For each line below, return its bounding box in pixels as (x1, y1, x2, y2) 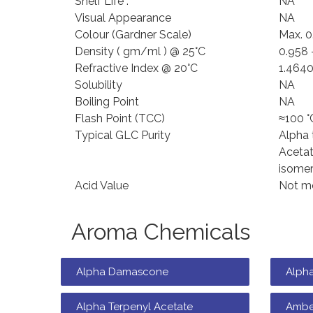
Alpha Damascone (76, 265, 168, 278)
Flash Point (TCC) (75, 112, 165, 125)
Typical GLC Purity (75, 129, 170, 142)
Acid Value (75, 179, 129, 192)
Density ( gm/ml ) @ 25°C (75, 45, 205, 58)
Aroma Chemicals (71, 219, 250, 245)
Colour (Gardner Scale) (75, 28, 191, 41)
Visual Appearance (75, 11, 171, 24)
